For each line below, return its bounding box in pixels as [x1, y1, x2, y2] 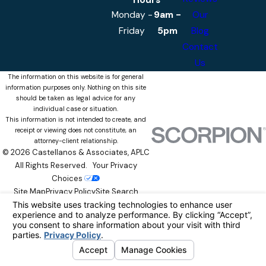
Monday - [111, 9, 153, 21]
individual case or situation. [33, 104, 118, 113]
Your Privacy [92, 160, 137, 171]
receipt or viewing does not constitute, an [15, 126, 137, 135]
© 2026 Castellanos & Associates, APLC [2, 147, 150, 158]
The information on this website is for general [8, 72, 144, 81]
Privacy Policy [45, 186, 96, 197]
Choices [52, 173, 84, 184]
